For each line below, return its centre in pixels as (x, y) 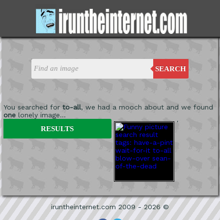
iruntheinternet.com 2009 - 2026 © (110, 206)
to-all (71, 107)
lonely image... (41, 115)
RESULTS (57, 128)
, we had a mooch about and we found (147, 107)
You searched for (33, 107)
